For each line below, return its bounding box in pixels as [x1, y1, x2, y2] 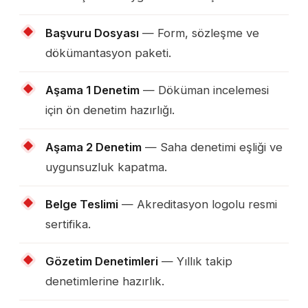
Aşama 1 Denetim [45, 82, 140, 97]
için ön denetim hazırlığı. [45, 102, 175, 117]
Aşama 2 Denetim [45, 140, 142, 154]
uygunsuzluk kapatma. [45, 159, 167, 174]
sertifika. [45, 217, 91, 231]
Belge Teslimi [45, 197, 118, 211]
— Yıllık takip [158, 254, 232, 268]
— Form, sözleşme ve [139, 25, 259, 40]
